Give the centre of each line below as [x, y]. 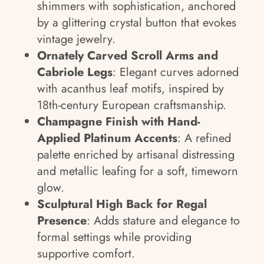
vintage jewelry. [76, 39]
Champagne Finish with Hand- [118, 122]
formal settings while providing [114, 237]
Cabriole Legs [75, 72]
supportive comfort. [86, 254]
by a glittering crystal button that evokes [137, 23]
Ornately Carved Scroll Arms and [128, 56]
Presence [62, 221]
